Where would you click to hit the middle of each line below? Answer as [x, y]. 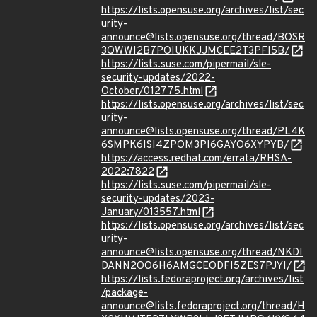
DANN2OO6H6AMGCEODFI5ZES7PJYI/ [196, 266]
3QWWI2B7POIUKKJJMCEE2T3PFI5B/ [195, 51]
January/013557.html [151, 213]
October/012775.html [152, 92]
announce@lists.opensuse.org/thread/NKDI [202, 253]
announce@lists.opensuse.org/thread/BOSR [203, 38]
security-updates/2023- [158, 199]
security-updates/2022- [158, 78]
